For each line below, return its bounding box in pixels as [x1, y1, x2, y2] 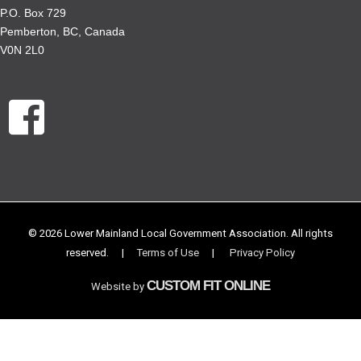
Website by [91, 280, 147, 293]
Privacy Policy [230, 246, 296, 259]
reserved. [65, 246, 111, 259]
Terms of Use [137, 246, 199, 259]
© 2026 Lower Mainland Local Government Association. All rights [28, 226, 333, 239]
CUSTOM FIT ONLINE [147, 277, 270, 293]
